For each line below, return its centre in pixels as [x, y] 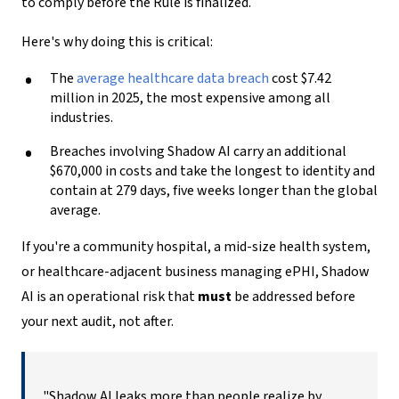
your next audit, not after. [98, 321]
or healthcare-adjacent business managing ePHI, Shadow [195, 271]
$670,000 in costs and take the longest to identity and [212, 171]
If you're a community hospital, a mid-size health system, [196, 246]
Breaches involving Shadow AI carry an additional [198, 151]
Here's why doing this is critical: [117, 41]
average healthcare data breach [173, 78]
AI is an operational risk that [110, 296]
